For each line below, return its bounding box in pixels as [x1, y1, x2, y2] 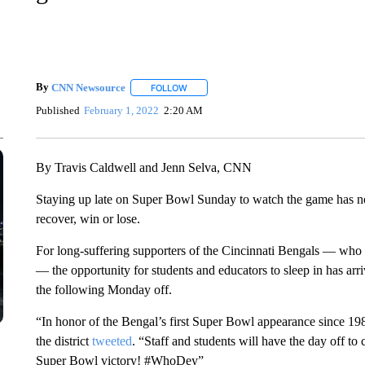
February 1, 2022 [84, 103, 160, 117]
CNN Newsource [51, 81, 125, 94]
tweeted [91, 334, 132, 348]
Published [35, 103, 80, 117]
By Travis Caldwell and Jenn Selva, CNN [35, 161, 252, 174]
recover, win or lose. [35, 212, 140, 226]
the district [35, 334, 92, 348]
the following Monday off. [35, 283, 172, 297]
